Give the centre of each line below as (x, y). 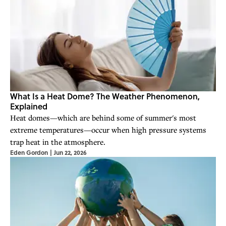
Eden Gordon (29, 153)
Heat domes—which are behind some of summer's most (103, 118)
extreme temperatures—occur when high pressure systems (108, 130)
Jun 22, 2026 (70, 153)
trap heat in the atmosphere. (58, 142)
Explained (29, 106)
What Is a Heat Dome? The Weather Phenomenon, (105, 96)
